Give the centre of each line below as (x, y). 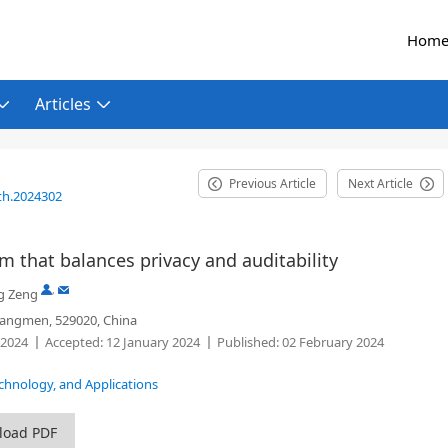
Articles (63, 104)
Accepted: (74, 342)
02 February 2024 (331, 342)
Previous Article (272, 183)
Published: (248, 342)
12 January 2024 (151, 342)
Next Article (380, 183)
